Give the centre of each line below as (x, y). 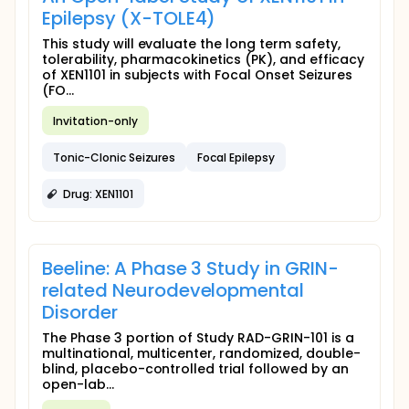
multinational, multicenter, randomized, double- (201, 353)
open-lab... (78, 384)
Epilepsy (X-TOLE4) (129, 18)
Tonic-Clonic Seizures (115, 157)
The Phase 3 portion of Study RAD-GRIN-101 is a (198, 338)
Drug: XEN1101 (98, 194)
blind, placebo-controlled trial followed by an (195, 369)
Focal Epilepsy (236, 157)
